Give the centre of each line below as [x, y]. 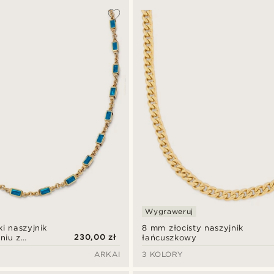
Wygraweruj [169, 212]
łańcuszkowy [169, 238]
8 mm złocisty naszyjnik [193, 228]
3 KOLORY [163, 254]
